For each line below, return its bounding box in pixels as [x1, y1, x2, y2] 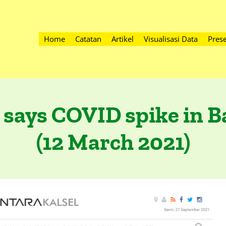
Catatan [75, 34, 101, 44]
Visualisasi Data [143, 34, 198, 44]
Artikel [111, 34, 134, 44]
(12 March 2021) [36, 129, 190, 156]
